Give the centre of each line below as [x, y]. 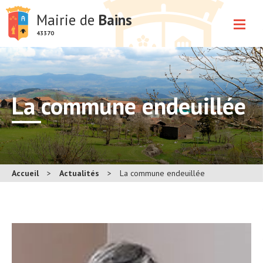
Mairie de [68, 20]
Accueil [25, 173]
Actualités [79, 173]
